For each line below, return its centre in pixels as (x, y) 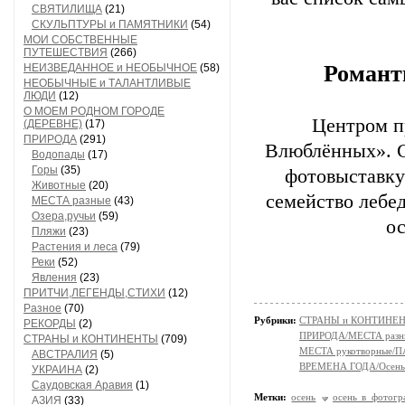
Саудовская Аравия (82, 385)
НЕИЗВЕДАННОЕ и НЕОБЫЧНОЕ (110, 68)
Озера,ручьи (64, 216)
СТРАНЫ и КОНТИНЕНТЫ (91, 339)
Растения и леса (75, 247)
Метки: (270, 397)
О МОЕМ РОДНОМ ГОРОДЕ (94, 111)
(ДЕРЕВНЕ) (53, 124)
